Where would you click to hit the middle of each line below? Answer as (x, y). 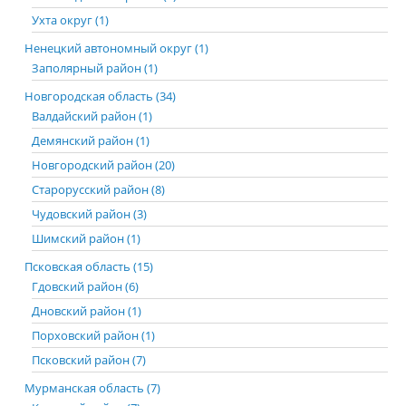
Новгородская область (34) (100, 96)
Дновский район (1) (87, 311)
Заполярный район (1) (95, 68)
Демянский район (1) (91, 140)
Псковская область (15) (89, 266)
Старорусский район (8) (98, 189)
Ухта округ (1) (70, 20)
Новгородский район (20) (103, 165)
